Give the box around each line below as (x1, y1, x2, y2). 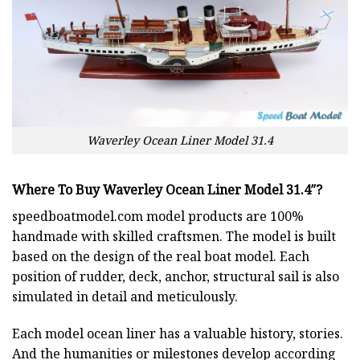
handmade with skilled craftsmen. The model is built (12, 227, 336, 246)
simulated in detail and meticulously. (12, 288, 238, 306)
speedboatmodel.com (12, 207, 143, 226)
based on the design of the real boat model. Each (12, 247, 309, 266)
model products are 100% (143, 207, 304, 226)
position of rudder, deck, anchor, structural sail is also (12, 268, 339, 286)
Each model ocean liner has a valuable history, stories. (12, 324, 343, 342)
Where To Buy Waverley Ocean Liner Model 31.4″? (12, 181, 322, 199)
